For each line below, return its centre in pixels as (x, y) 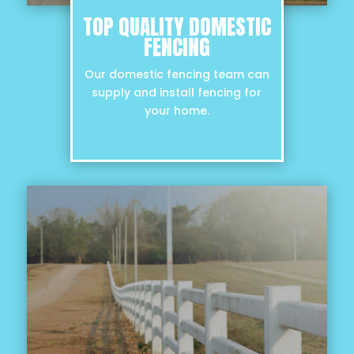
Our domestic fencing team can (177, 75)
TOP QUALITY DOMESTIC (177, 27)
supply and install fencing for (177, 93)
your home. (177, 111)
